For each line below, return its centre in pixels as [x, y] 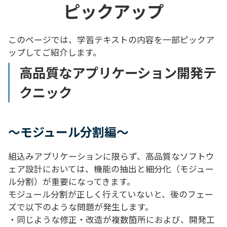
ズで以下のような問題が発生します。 [81, 207]
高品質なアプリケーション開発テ [118, 73]
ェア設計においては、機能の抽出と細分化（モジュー [111, 169]
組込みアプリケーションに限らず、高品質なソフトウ [111, 156]
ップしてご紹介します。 [55, 52]
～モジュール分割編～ [68, 132]
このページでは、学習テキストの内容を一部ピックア [111, 40]
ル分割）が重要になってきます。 [72, 182]
